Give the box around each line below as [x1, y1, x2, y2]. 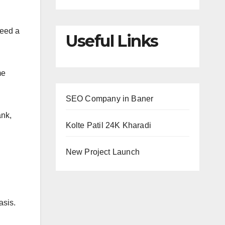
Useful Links [65, 31, 158, 51]
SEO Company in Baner [65, 94, 154, 103]
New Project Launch [65, 148, 140, 157]
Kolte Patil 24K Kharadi [65, 121, 152, 130]
